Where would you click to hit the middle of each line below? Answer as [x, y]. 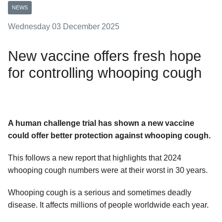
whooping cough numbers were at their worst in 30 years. [108, 170]
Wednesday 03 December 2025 [64, 27]
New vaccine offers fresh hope [105, 56]
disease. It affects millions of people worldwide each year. [108, 205]
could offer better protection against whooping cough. [109, 136]
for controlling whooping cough [105, 73]
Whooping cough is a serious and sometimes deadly [100, 193]
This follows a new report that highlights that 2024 [95, 158]
